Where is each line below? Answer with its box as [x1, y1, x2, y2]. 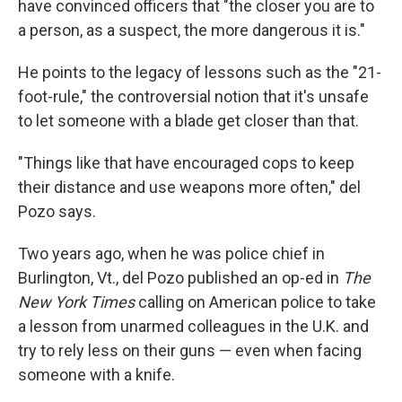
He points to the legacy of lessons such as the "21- [18, 63, 381, 82]
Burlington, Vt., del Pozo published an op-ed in [18, 268, 343, 287]
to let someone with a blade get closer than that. [18, 111, 359, 130]
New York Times [18, 293, 135, 311]
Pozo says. [18, 202, 96, 221]
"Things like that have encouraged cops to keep [18, 153, 354, 172]
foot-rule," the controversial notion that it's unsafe [18, 87, 369, 106]
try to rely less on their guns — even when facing [18, 341, 362, 360]
